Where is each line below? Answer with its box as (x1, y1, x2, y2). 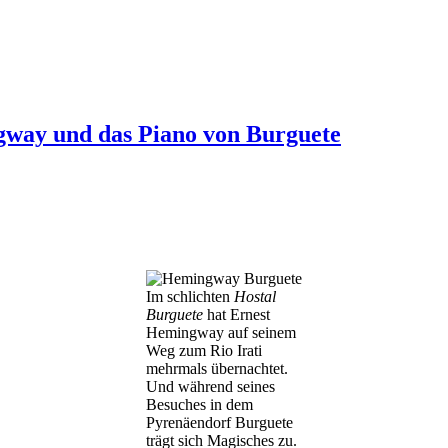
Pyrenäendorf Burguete (146, 413, 293, 431)
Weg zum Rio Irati (146, 341, 262, 359)
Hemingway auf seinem (146, 323, 296, 341)
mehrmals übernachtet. (146, 359, 288, 377)
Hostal (234, 287, 276, 305)
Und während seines (146, 377, 275, 395)
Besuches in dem (146, 395, 253, 413)
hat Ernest (203, 305, 270, 323)
